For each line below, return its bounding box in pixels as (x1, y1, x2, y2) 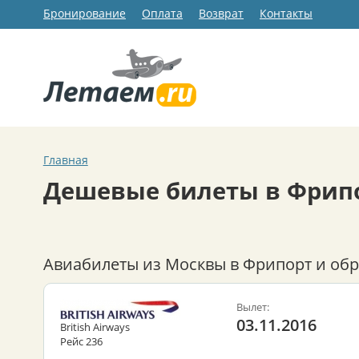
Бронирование (43, 6, 126, 22)
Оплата (142, 6, 183, 22)
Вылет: (236, 299, 269, 314)
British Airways (60, 319, 130, 334)
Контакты (260, 6, 313, 22)
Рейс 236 (60, 333, 103, 349)
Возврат (199, 6, 244, 22)
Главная (42, 152, 88, 167)
